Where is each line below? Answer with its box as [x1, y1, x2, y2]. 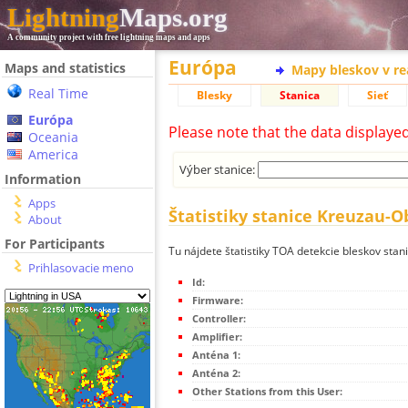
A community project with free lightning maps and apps [7, 33, 210, 42]
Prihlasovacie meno [28, 260, 134, 276]
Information [5, 170, 81, 188]
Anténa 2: [192, 366, 240, 381]
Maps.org [119, 3, 228, 32]
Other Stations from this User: [192, 384, 342, 399]
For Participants [5, 235, 105, 252]
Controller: [192, 311, 246, 326]
